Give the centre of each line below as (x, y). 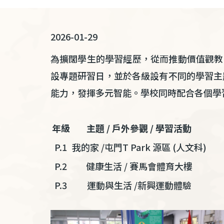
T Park (137, 147)
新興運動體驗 (164, 185)
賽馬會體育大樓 (161, 166)
